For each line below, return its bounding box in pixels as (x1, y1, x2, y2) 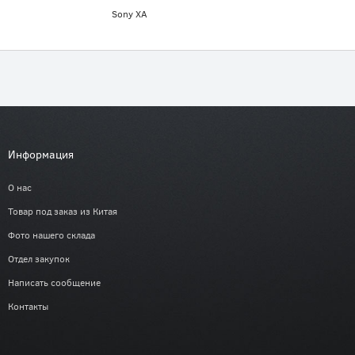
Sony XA (112, 7, 148, 21)
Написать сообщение (8, 275, 101, 288)
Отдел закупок (8, 252, 70, 265)
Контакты (8, 299, 48, 312)
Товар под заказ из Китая (8, 204, 117, 218)
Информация (8, 147, 74, 162)
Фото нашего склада (8, 228, 95, 242)
